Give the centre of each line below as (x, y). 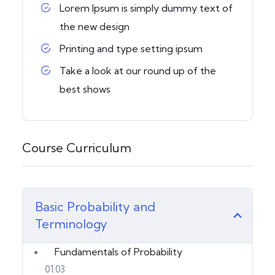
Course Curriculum (77, 147)
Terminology (71, 223)
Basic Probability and (95, 206)
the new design (95, 26)
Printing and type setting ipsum (131, 48)
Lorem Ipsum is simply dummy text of (146, 8)
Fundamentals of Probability (118, 251)
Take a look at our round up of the (138, 70)
